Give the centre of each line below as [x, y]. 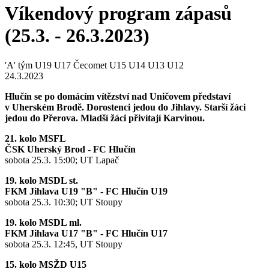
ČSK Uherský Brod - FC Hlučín [70, 149]
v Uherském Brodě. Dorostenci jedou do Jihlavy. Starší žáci [125, 107]
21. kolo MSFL [35, 138]
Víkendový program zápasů [118, 14]
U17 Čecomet [80, 65]
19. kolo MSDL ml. [43, 222]
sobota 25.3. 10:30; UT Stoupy [64, 202]
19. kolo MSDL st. [43, 180]
